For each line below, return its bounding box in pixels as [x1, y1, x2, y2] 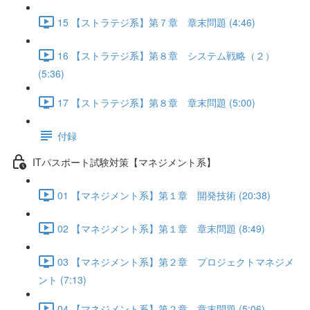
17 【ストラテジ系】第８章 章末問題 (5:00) [57, 95, 255, 109]
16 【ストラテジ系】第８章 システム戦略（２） [57, 48, 275, 62]
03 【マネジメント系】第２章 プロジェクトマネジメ [57, 254, 294, 268]
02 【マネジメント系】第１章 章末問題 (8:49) [57, 221, 265, 235]
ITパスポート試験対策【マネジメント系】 [33, 154, 216, 169]
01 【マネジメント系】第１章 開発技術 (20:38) [57, 188, 271, 202]
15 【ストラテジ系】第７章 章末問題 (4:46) [57, 15, 255, 29]
